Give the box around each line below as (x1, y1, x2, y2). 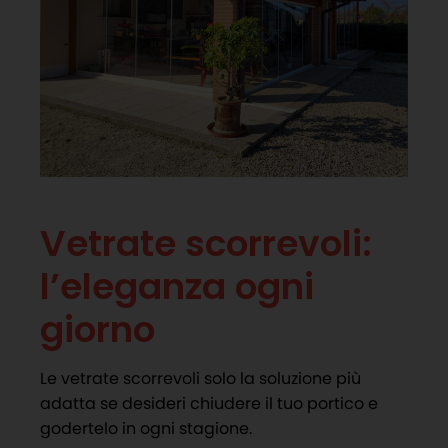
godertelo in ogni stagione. (40, 416, 252, 440)
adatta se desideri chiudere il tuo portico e (40, 391, 378, 415)
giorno (40, 303, 155, 355)
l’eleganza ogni (40, 260, 314, 312)
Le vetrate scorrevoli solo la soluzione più (40, 366, 361, 390)
